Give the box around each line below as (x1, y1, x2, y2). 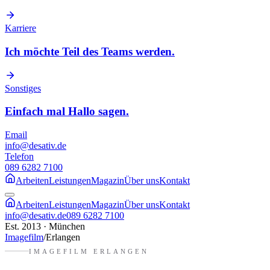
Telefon (5, 151, 34, 162)
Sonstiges (5, 83, 41, 93)
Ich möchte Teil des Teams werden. (5, 45, 175, 58)
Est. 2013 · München (5, 221, 85, 232)
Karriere (5, 23, 36, 34)
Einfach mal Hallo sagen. (5, 105, 129, 118)
